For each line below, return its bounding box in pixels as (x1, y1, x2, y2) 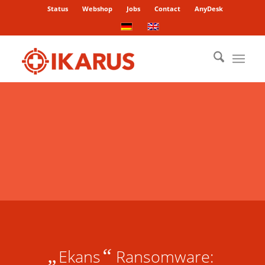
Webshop (82, 4, 113, 13)
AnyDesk (195, 4, 224, 13)
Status (47, 4, 69, 13)
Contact (154, 4, 181, 13)
